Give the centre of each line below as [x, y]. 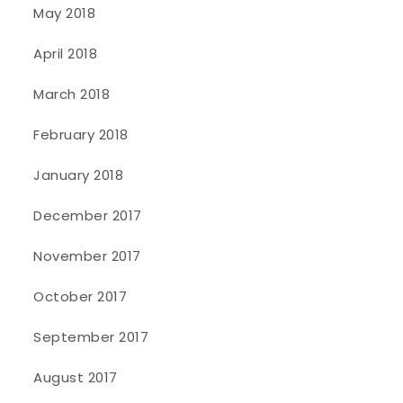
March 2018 [72, 94]
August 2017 [76, 378]
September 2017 [91, 337]
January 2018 [79, 175]
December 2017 [88, 216]
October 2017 [81, 297]
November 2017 [87, 256]
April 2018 [66, 54]
